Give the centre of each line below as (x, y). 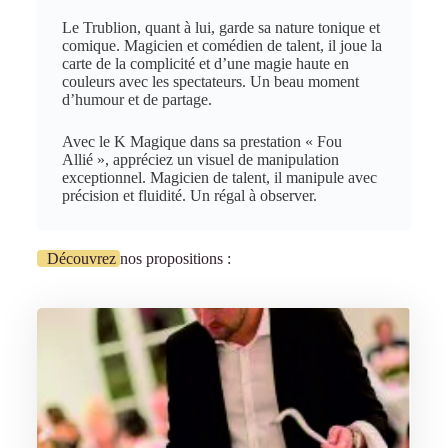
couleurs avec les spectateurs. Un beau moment (210, 81)
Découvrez (83, 258)
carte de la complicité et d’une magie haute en (205, 63)
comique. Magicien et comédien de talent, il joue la (221, 45)
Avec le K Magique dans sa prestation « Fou (201, 141)
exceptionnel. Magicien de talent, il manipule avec (219, 177)
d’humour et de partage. (136, 99)
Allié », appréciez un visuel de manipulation (200, 159)
